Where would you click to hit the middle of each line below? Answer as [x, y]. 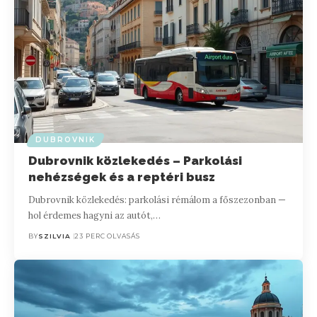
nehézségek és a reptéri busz [122, 177]
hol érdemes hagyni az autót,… [95, 216]
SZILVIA [55, 236]
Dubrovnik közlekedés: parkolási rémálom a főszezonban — [157, 200]
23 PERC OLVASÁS [107, 236]
